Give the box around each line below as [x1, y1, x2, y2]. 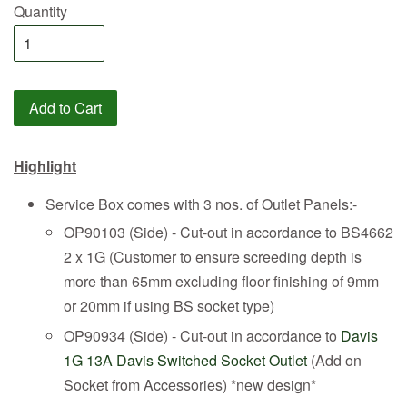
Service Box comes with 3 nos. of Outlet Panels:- [45, 193, 357, 214]
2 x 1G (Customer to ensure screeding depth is [64, 245, 362, 267]
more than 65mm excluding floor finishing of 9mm [64, 270, 379, 292]
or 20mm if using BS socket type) [64, 294, 274, 316]
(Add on [307, 349, 362, 371]
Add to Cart [29, 96, 102, 118]
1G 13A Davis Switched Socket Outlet [64, 349, 307, 371]
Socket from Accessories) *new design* [64, 373, 316, 395]
